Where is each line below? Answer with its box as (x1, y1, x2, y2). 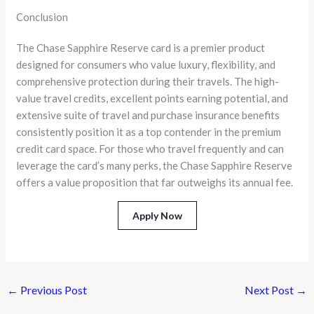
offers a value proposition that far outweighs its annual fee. (16, 175, 294, 189)
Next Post (244, 283, 296, 297)
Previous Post (18, 283, 88, 297)
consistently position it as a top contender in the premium (16, 125, 282, 138)
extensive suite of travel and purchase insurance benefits (16, 108, 280, 121)
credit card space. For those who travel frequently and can (16, 142, 285, 155)
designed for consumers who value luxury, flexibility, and (16, 57, 276, 71)
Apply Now (132, 209, 182, 221)
